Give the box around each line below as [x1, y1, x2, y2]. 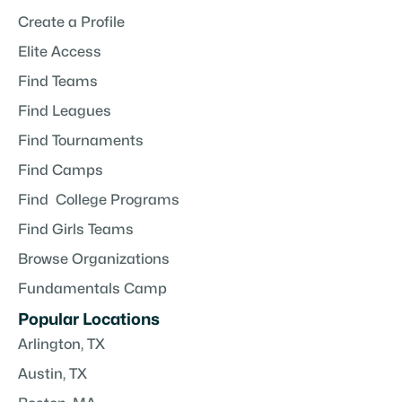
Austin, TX [18, 367, 87, 382]
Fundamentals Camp [18, 282, 167, 297]
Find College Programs [18, 193, 179, 208]
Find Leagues [18, 104, 111, 119]
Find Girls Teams [18, 223, 134, 238]
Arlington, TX [18, 337, 105, 353]
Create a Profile [18, 15, 125, 31]
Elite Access [18, 45, 101, 60]
